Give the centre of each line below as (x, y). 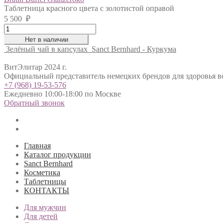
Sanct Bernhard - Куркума (134, 49)
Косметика (42, 172)
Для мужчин (45, 207)
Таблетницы (45, 181)
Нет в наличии (46, 39)
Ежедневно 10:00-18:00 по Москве (62, 94)
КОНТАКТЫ (47, 190)
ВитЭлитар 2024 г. (35, 67)
